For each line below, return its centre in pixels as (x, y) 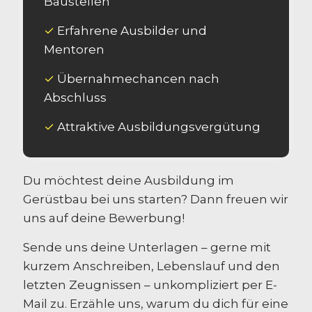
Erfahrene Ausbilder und (131, 30)
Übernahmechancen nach (137, 78)
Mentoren (74, 49)
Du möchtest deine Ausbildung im (128, 180)
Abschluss (75, 97)
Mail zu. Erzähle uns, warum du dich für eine (156, 303)
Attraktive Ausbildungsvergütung (157, 126)
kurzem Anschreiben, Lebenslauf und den (151, 266)
